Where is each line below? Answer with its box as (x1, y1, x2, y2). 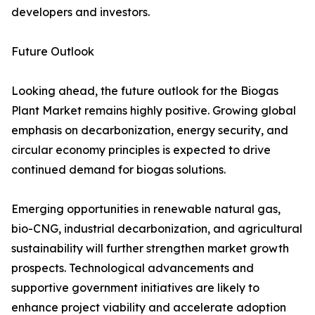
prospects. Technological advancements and (11, 261, 254, 276)
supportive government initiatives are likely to (11, 281, 259, 295)
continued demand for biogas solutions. (11, 162, 226, 177)
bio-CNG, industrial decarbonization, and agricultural (11, 221, 302, 236)
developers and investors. (11, 5, 150, 20)
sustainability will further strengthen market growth (11, 241, 289, 256)
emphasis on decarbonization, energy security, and (11, 123, 288, 138)
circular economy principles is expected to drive (11, 143, 271, 157)
